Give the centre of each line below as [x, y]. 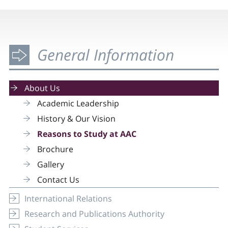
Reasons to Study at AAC [87, 134]
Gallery [50, 164]
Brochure [55, 149]
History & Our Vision [76, 118]
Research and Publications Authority [94, 213]
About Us [42, 88]
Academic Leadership [78, 103]
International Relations [68, 198]
